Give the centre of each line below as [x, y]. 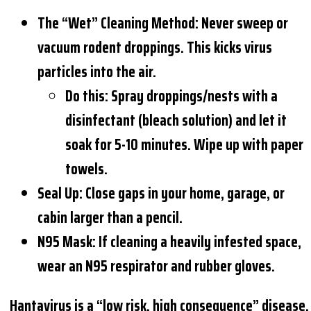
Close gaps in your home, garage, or [184, 193]
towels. [87, 169]
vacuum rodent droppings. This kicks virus [155, 47]
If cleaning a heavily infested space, [199, 242]
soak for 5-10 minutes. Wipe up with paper [185, 144]
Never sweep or [244, 23]
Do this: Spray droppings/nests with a [172, 96]
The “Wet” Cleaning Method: [118, 23]
